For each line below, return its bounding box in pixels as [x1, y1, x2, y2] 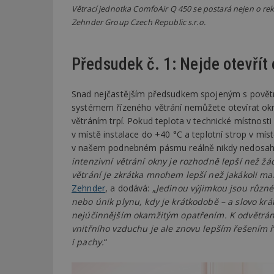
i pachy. [72, 235, 105, 248]
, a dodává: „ [105, 182, 156, 194]
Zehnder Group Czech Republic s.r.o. [72, 17, 206, 28]
